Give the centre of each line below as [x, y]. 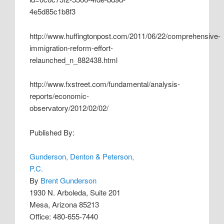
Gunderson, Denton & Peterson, [82, 156]
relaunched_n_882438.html [74, 59]
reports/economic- [59, 96]
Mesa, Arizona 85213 [64, 204]
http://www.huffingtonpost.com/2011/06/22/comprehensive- [125, 35]
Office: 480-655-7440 [64, 216]
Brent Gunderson [69, 180]
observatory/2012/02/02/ [69, 108]
